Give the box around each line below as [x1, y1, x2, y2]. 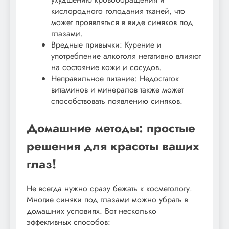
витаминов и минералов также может [51, 83, 184, 96]
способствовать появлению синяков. [51, 95, 182, 107]
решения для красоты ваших [27, 136, 199, 155]
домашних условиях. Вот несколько [27, 204, 156, 217]
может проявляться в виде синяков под [51, 16, 193, 28]
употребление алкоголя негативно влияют [51, 50, 201, 62]
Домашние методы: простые [27, 119, 195, 137]
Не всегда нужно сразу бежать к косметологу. [27, 182, 192, 194]
